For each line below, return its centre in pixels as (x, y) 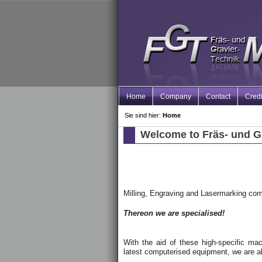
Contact (218, 96)
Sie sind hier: (143, 115)
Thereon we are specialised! (174, 213)
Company (176, 96)
